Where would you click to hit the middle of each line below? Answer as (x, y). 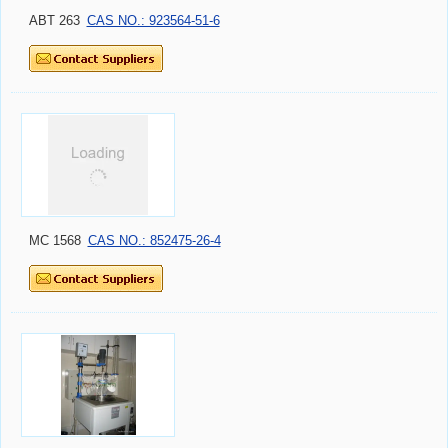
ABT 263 (54, 21)
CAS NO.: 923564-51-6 (153, 21)
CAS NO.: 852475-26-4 (154, 241)
